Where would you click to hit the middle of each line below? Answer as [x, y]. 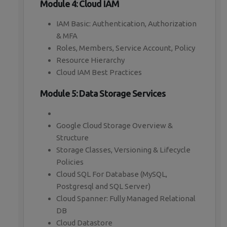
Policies [70, 162]
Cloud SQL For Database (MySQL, [112, 174]
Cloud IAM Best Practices [99, 72]
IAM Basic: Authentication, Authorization [126, 24]
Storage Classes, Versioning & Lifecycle [123, 150]
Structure [72, 138]
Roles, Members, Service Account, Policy [126, 48]
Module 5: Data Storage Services [103, 93]
